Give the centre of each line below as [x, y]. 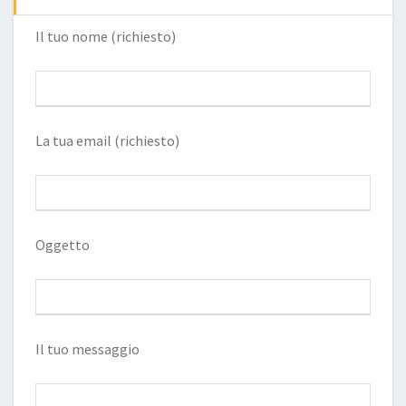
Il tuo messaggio [87, 348]
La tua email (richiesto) [107, 140]
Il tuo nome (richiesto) [106, 36]
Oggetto [63, 244]
